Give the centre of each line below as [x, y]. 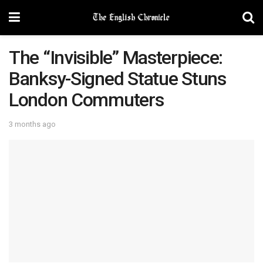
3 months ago [32, 124]
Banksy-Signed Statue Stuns [117, 79]
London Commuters [86, 100]
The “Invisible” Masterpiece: [116, 58]
